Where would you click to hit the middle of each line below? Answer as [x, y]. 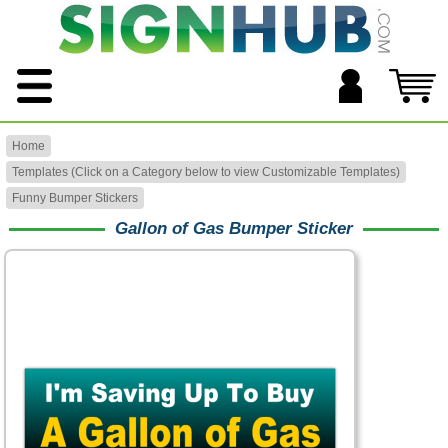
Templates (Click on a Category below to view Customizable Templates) [206, 172]
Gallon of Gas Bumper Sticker [234, 228]
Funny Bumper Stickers [75, 198]
